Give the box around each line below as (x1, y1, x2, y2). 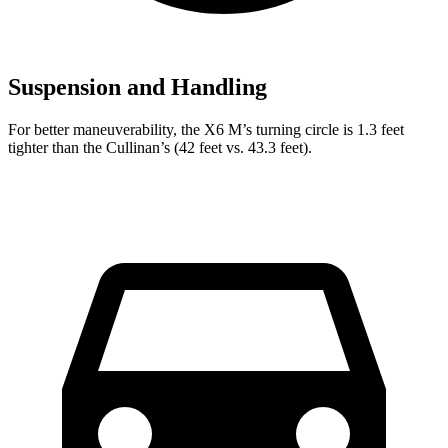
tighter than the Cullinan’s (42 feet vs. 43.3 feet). (8, 138, 312, 156)
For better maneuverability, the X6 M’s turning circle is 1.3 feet (8, 120, 404, 138)
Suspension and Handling (8, 73, 267, 100)
